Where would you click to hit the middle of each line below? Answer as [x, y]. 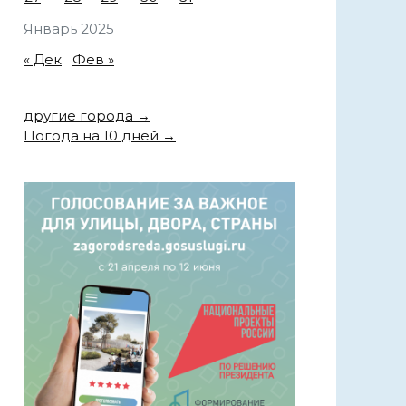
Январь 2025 [69, 29]
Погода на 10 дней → [100, 136]
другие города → [87, 116]
